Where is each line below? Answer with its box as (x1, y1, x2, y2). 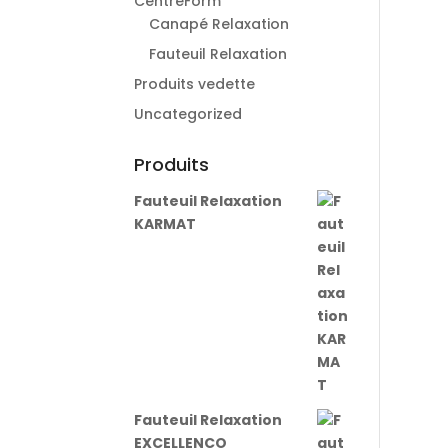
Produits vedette (134, 74, 256, 94)
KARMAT (134, 214, 197, 234)
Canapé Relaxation (149, 14, 290, 34)
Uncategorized (134, 104, 243, 124)
